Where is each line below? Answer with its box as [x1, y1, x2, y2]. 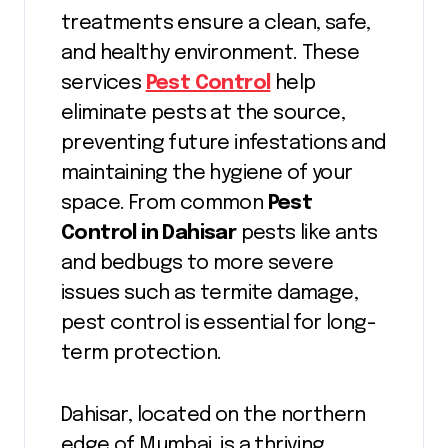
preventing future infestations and [61, 132, 386, 154]
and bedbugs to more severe [61, 252, 334, 274]
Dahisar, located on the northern [61, 404, 366, 426]
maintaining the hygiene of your [61, 162, 353, 184]
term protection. [61, 342, 222, 364]
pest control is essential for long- [61, 312, 376, 334]
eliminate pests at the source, [61, 102, 345, 124]
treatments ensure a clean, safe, [61, 12, 371, 34]
